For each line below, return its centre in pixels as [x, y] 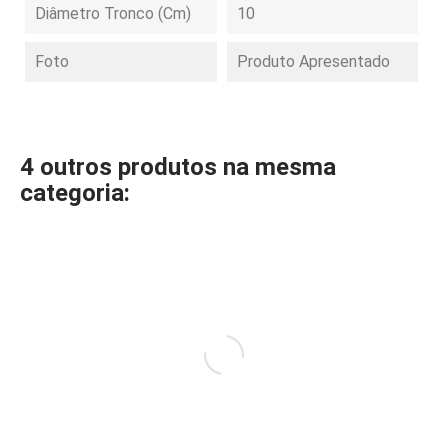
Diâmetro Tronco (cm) [113, 13]
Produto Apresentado [313, 61]
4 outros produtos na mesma [178, 167]
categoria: [75, 193]
